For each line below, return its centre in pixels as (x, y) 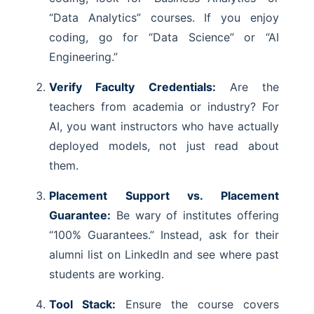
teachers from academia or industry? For (164, 107)
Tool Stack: (82, 304)
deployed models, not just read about (164, 146)
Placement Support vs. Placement (164, 196)
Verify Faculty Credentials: (132, 87)
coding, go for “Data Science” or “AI (164, 37)
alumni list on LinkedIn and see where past (164, 254)
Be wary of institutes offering (195, 215)
